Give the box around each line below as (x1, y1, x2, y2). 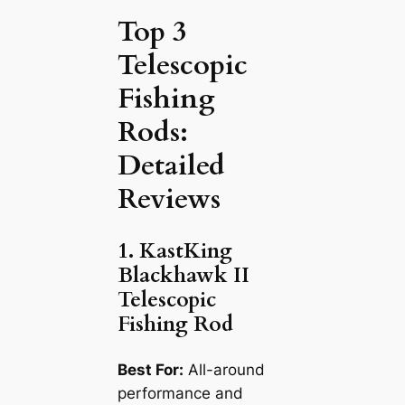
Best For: (117, 360, 184, 379)
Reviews (117, 179, 221, 218)
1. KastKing (117, 237, 232, 266)
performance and (117, 383, 243, 402)
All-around (183, 360, 265, 379)
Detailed (117, 146, 225, 184)
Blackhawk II (117, 261, 250, 290)
